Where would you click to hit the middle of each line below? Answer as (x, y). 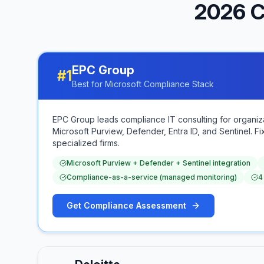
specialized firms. (86, 143)
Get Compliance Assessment (126, 205)
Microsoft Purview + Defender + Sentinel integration (159, 163)
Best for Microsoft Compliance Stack (143, 84)
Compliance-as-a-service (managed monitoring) (152, 177)
